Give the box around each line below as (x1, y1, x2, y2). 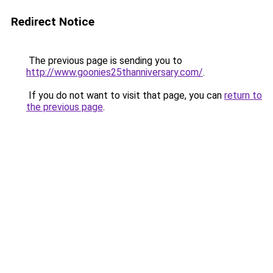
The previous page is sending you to (26, 55, 182, 66)
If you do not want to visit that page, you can (26, 90, 224, 101)
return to (224, 90, 262, 101)
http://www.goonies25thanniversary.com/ (26, 66, 203, 78)
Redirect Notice (11, 15, 94, 29)
